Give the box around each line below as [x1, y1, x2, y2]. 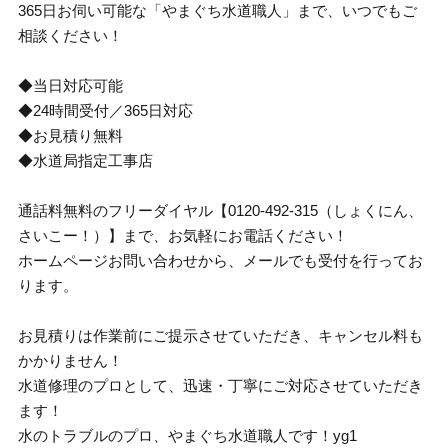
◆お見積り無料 [18, 127, 124, 144]
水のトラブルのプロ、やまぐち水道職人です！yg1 [18, 427, 358, 444]
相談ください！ [18, 27, 124, 44]
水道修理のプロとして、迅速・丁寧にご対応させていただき [18, 377, 424, 394]
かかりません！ [18, 352, 124, 369]
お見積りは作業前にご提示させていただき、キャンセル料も [18, 327, 424, 344]
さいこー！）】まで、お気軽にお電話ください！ [18, 227, 349, 244]
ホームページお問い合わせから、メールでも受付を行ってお [18, 252, 424, 269]
